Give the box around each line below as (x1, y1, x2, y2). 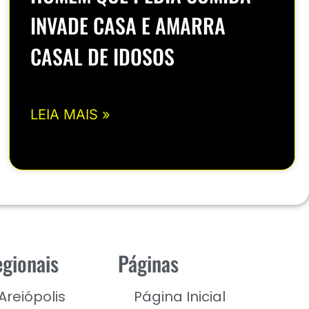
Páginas (118, 247, 179, 279)
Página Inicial (134, 286, 226, 306)
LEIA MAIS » (30, 106, 111, 123)
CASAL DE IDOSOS (30, 41, 175, 72)
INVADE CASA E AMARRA (30, 10, 226, 41)
